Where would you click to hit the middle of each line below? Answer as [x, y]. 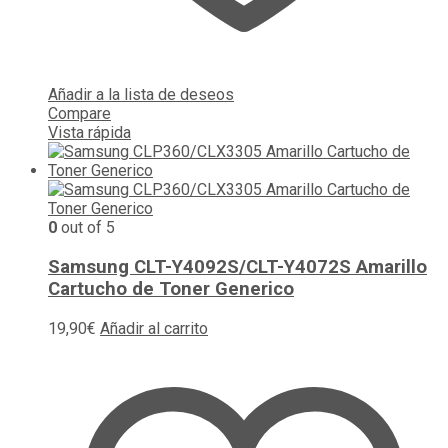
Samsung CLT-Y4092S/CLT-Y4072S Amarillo [237, 266]
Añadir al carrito [154, 328]
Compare [79, 114]
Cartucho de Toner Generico [171, 288]
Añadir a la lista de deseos [141, 95]
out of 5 [86, 228]
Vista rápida [89, 133]
